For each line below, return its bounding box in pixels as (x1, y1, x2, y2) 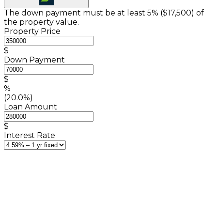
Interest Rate (4, 130, 55, 140)
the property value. (4, 17, 79, 27)
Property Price (4, 26, 61, 36)
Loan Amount (4, 102, 57, 111)
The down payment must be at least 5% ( (4, 8, 163, 17)
